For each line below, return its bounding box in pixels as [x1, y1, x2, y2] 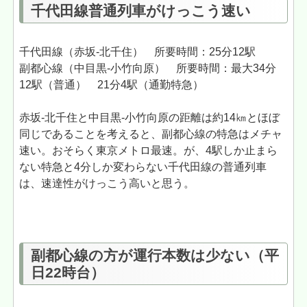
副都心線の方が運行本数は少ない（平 [30, 247, 279, 263]
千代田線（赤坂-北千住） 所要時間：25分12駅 [19, 46, 256, 58]
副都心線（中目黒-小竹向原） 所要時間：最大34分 [19, 62, 277, 75]
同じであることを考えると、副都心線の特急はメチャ [19, 128, 283, 140]
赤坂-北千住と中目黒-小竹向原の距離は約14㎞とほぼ [19, 112, 280, 124]
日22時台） [30, 264, 105, 280]
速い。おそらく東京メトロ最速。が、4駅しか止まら [19, 145, 278, 157]
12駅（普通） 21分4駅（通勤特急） [19, 79, 204, 91]
